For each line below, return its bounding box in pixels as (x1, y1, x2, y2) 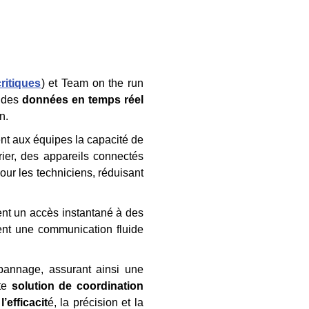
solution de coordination (11, 280, 144, 292)
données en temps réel (21, 94, 144, 106)
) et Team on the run (41, 77, 144, 89)
